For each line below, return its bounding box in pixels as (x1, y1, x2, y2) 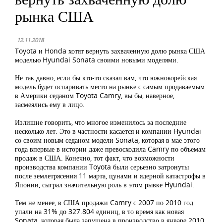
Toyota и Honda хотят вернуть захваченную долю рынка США (15, 46, 205, 55)
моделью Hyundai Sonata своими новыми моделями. (15, 55, 178, 64)
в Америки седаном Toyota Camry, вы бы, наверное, (15, 91, 174, 100)
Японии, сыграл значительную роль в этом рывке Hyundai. (15, 180, 194, 189)
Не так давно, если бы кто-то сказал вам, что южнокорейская (15, 73, 197, 82)
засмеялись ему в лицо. (15, 100, 85, 109)
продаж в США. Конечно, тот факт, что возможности (15, 153, 174, 163)
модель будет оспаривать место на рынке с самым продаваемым (15, 82, 205, 91)
